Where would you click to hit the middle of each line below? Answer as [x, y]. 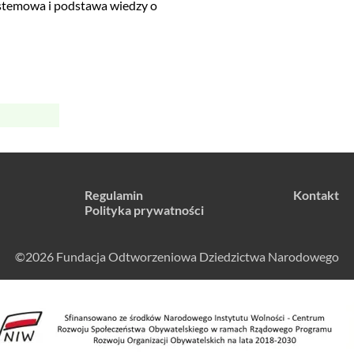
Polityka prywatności [145, 210]
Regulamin [114, 195]
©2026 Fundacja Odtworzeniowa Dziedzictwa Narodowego [177, 256]
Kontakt [316, 195]
